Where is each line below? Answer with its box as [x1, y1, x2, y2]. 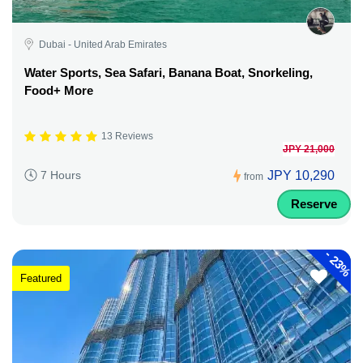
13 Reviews [101, 130, 153, 143]
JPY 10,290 [267, 168, 335, 182]
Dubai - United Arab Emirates [39, 38, 167, 50]
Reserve [291, 196, 337, 211]
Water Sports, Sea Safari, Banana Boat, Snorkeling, [24, 65, 313, 79]
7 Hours [41, 169, 81, 182]
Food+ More [24, 83, 93, 97]
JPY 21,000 [283, 143, 335, 155]
